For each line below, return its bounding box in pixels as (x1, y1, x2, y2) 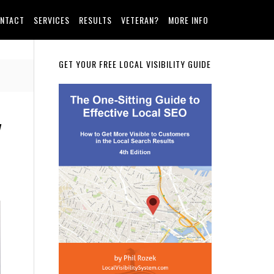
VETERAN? (121, 13, 159, 26)
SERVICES (34, 13, 70, 26)
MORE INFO (168, 13, 209, 26)
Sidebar (58, 78, 108, 105)
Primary (58, 56, 111, 83)
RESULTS (79, 13, 112, 26)
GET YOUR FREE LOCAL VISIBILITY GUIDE (59, 57, 211, 70)
